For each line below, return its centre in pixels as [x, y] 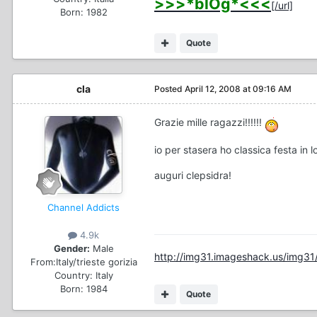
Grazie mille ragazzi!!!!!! [209, 122]
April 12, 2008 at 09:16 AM [238, 88]
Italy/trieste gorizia [96, 261]
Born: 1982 [83, 12]
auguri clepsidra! [193, 175]
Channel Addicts [83, 207]
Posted [169, 88]
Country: [73, 275]
